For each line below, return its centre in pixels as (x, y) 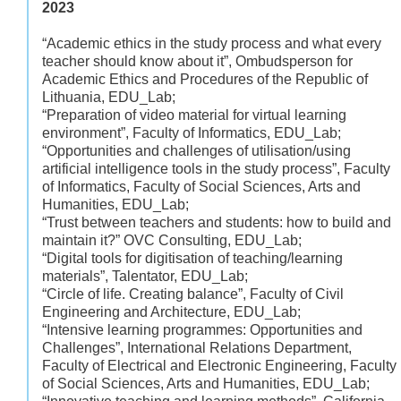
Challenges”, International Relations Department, (197, 347)
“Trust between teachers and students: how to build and (217, 222)
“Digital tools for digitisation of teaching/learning (192, 258)
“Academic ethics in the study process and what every (212, 43)
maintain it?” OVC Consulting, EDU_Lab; (172, 240)
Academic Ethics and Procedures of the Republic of (205, 79)
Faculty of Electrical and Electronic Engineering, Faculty (219, 365)
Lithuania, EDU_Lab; (109, 97)
